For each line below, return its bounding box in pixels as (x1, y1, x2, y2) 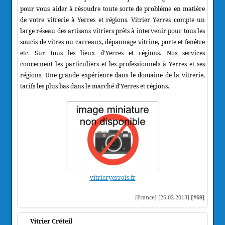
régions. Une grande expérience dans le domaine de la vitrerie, (20, 70, 205, 79)
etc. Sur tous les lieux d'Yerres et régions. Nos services (20, 48, 205, 57)
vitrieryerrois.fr (89, 173, 136, 182)
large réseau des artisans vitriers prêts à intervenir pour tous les (20, 26, 205, 35)
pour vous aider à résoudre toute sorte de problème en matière (20, 4, 205, 13)
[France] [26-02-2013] (135, 193, 191, 201)
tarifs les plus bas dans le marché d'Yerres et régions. (20, 81, 169, 90)
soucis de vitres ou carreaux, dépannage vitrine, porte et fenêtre (20, 37, 205, 46)
